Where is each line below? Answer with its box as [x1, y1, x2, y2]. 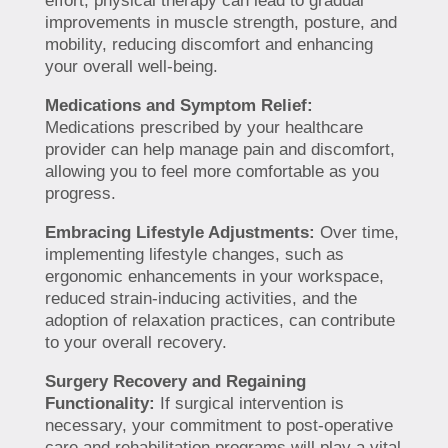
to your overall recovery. [44, 333, 227, 353]
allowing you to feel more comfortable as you [44, 162, 379, 182]
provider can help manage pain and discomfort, [44, 140, 395, 160]
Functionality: [44, 394, 155, 414]
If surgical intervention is [154, 394, 344, 414]
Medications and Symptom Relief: [44, 96, 313, 116]
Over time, [314, 223, 399, 243]
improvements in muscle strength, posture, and [44, 13, 397, 33]
